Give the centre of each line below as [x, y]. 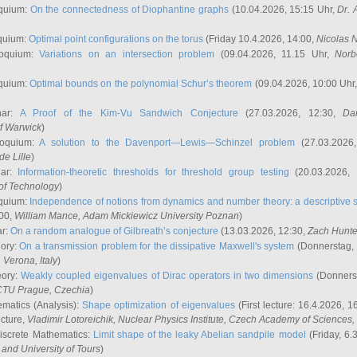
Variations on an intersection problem [127, 54]
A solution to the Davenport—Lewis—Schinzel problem [167, 143]
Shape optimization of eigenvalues [159, 305]
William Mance [46, 216]
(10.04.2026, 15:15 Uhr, [283, 10]
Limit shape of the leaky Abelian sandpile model [199, 335]
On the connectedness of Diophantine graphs [129, 10]
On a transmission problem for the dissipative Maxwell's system [157, 246]
